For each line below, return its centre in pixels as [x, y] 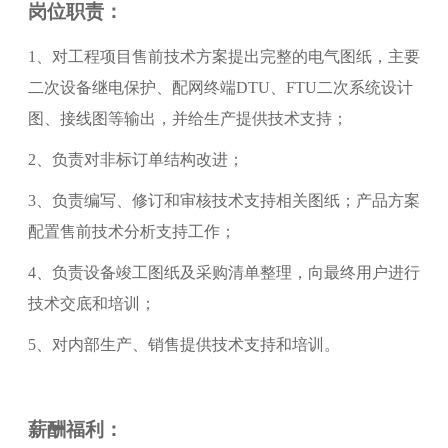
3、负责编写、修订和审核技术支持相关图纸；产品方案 [223, 201]
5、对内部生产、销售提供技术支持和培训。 [183, 345]
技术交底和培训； [91, 304]
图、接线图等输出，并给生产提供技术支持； [187, 119]
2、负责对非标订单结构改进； [135, 160]
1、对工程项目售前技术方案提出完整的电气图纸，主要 [223, 57]
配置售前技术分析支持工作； [131, 232]
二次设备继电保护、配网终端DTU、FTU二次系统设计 [220, 88]
